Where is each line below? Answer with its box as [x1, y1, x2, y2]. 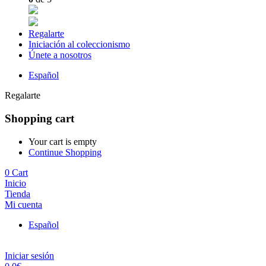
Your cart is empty [28, 136, 97, 147]
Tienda [5, 188, 30, 199]
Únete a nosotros [28, 50, 91, 61]
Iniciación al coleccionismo [28, 39, 130, 50]
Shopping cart [5, 112, 74, 125]
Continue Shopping [28, 147, 102, 157]
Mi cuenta [5, 199, 42, 210]
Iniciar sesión [5, 250, 54, 261]
